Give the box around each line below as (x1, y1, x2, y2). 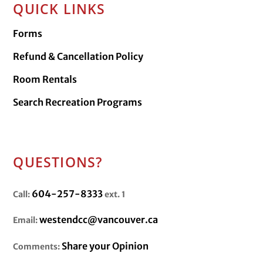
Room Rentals (13, 73, 77, 85)
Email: (13, 215, 38, 226)
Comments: (13, 241, 60, 252)
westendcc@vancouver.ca (39, 214, 159, 226)
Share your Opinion (62, 240, 149, 252)
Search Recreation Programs (13, 96, 143, 108)
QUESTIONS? (13, 152, 103, 171)
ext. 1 (103, 188, 126, 200)
